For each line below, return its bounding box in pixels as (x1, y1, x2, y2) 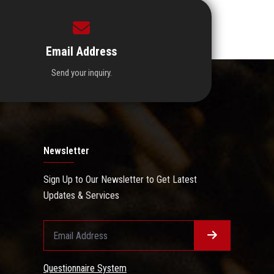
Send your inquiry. (51, 67, 112, 79)
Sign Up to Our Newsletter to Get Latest (43, 174, 197, 186)
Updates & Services (43, 190, 119, 202)
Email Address (46, 44, 117, 59)
